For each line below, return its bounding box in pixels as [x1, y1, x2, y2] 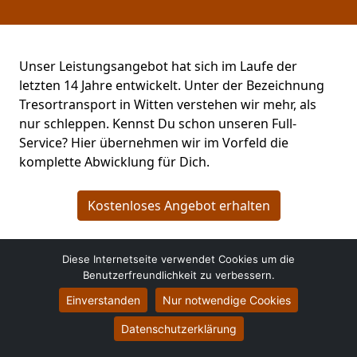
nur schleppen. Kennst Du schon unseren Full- [19, 115, 296, 133]
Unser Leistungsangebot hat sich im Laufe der [19, 57, 297, 76]
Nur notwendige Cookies [163, 293, 291, 307]
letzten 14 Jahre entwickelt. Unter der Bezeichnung [19, 76, 324, 95]
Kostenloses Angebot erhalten [87, 197, 270, 215]
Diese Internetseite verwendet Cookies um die [62, 253, 295, 265]
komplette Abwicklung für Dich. [19, 153, 210, 171]
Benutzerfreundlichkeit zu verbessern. [82, 269, 275, 281]
